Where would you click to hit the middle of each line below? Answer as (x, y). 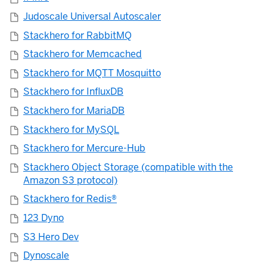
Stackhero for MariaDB (74, 111)
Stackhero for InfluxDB (73, 92)
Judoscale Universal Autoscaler (92, 17)
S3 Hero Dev (51, 237)
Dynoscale (46, 256)
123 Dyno (44, 218)
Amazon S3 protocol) (70, 180)
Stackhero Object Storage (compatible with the (128, 167)
